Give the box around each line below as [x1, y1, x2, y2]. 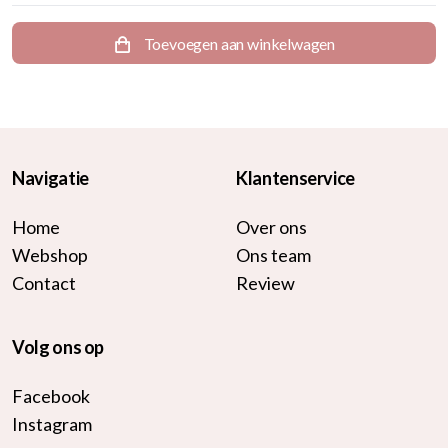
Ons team [236, 243, 311, 266]
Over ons [236, 215, 307, 238]
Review [236, 271, 295, 294]
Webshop [12, 243, 88, 266]
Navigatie [12, 166, 89, 189]
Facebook [12, 384, 90, 407]
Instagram [12, 412, 92, 435]
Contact [12, 271, 76, 294]
